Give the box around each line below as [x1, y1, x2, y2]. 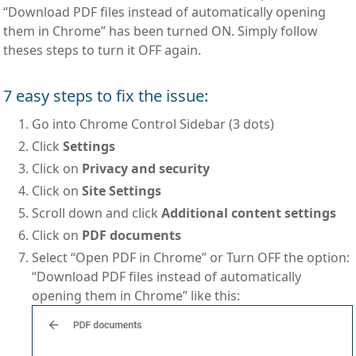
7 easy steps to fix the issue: [3, 84, 209, 106]
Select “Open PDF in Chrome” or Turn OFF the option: [32, 248, 350, 266]
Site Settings [82, 181, 162, 199]
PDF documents [82, 226, 182, 244]
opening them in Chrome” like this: [32, 286, 241, 304]
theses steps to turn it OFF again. [3, 41, 202, 59]
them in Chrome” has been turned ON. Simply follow [3, 21, 319, 40]
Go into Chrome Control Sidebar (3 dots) [32, 114, 275, 133]
